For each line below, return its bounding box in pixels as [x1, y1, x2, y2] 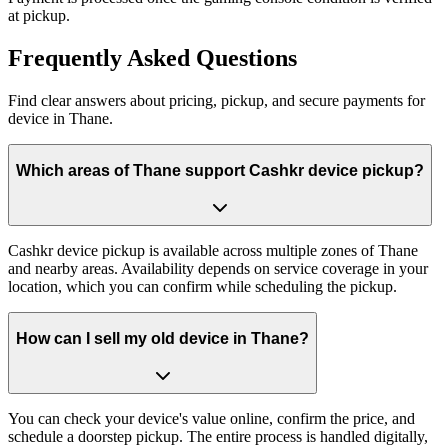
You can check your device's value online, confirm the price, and [8, 410, 415, 427]
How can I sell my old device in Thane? [16, 330, 309, 348]
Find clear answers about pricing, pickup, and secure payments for [8, 91, 425, 109]
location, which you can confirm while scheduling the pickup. [8, 277, 397, 295]
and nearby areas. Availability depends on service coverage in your [8, 259, 428, 277]
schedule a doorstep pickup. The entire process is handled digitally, [8, 428, 428, 445]
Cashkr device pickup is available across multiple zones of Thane [8, 241, 418, 259]
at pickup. [8, 6, 70, 24]
